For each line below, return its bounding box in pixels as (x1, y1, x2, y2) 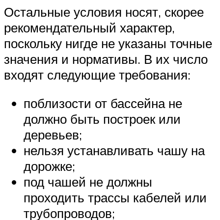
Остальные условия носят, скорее (4, 4, 204, 20)
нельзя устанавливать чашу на (24, 142, 205, 158)
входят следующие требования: (4, 67, 191, 83)
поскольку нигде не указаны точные (4, 35, 212, 52)
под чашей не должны (24, 173, 152, 190)
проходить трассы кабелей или (24, 189, 207, 205)
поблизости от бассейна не (24, 95, 182, 111)
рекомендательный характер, (4, 20, 175, 36)
